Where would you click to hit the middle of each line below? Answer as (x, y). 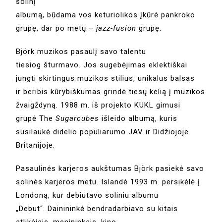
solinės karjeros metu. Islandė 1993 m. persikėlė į (108, 182)
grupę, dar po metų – (56, 28)
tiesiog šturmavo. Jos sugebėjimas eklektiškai (102, 65)
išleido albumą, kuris (139, 119)
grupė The (36, 119)
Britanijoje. (36, 145)
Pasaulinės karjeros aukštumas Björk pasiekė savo (110, 169)
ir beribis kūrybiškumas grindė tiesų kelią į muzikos (111, 92)
